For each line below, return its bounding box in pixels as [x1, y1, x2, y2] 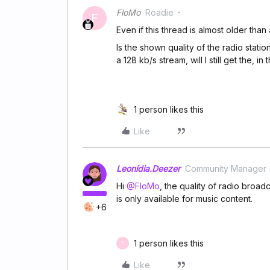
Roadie [145, 7, 174, 17]
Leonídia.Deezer [116, 163, 180, 174]
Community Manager [185, 163, 266, 174]
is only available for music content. [116, 193, 253, 204]
